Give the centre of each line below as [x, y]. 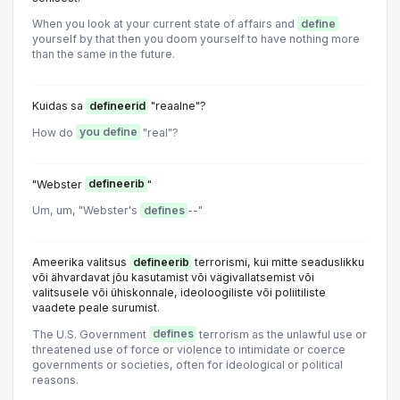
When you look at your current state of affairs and [165, 24]
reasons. [55, 379]
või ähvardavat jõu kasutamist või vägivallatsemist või [173, 278]
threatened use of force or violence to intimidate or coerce [189, 349]
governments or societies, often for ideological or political [187, 364]
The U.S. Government [91, 334]
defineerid [117, 106]
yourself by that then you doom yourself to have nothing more [196, 39]
